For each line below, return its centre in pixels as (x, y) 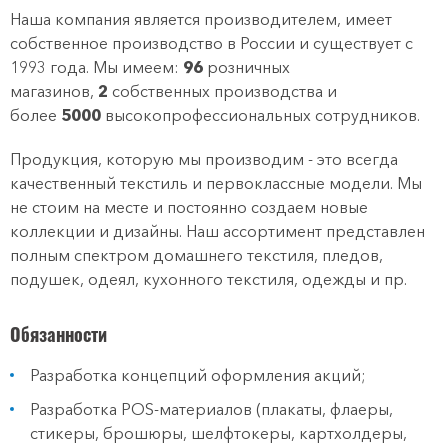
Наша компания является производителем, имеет (201, 19)
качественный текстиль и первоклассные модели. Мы (216, 183)
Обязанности (58, 334)
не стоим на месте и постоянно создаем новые (189, 207)
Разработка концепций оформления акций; (198, 375)
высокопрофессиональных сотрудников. (260, 115)
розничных (246, 67)
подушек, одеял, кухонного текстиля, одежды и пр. (208, 279)
